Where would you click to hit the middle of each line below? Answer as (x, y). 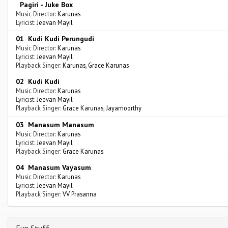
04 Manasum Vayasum (53, 168)
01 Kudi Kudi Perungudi (55, 39)
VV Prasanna (80, 194)
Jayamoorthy (124, 108)
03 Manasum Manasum (55, 124)
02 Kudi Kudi (38, 82)
